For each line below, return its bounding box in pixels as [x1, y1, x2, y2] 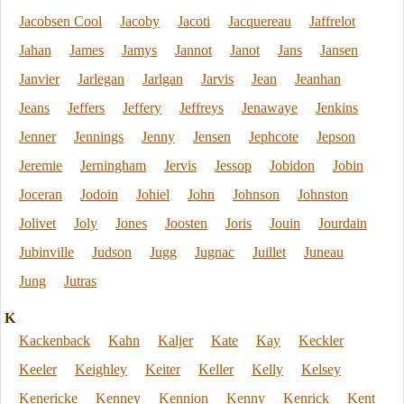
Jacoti [178, 14, 210, 29]
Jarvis [201, 71, 234, 87]
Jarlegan [78, 71, 124, 87]
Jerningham [80, 158, 146, 173]
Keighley [75, 362, 127, 377]
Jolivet [19, 216, 56, 231]
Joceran [19, 187, 62, 202]
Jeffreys [179, 100, 224, 115]
